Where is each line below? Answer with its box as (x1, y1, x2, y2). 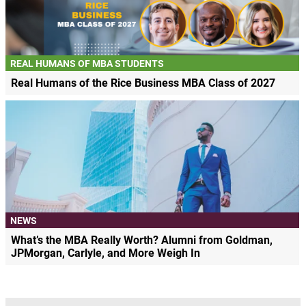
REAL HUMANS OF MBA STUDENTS (10, 57, 164, 69)
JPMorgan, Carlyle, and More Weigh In (10, 247, 200, 260)
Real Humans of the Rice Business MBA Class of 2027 (10, 76, 275, 90)
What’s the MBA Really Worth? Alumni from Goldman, (10, 234, 273, 247)
